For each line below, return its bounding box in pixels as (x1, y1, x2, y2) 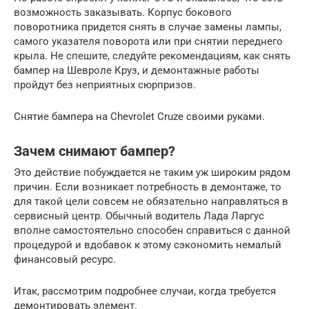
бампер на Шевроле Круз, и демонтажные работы (14, 64, 259, 77)
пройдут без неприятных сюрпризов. (14, 79, 196, 92)
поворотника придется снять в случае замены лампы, (14, 21, 281, 34)
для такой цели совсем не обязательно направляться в (14, 195, 288, 208)
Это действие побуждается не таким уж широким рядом (14, 166, 290, 179)
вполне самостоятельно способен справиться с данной (14, 224, 290, 237)
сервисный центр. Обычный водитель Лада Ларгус (14, 210, 264, 223)
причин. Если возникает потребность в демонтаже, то (14, 181, 281, 194)
